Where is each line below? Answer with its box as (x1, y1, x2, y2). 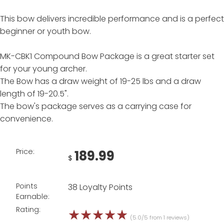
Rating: (16, 204, 40, 214)
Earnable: (16, 191, 49, 202)
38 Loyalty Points (68, 181, 132, 193)
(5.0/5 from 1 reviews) (130, 213, 189, 221)
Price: (16, 146, 34, 157)
